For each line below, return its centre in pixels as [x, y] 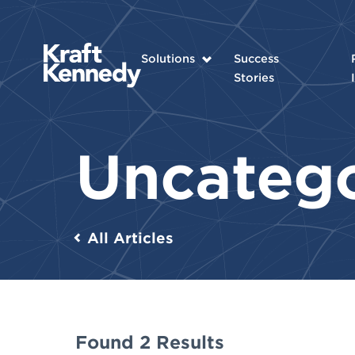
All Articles [130, 238]
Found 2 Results [149, 342]
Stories [254, 77]
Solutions [168, 58]
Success [256, 58]
